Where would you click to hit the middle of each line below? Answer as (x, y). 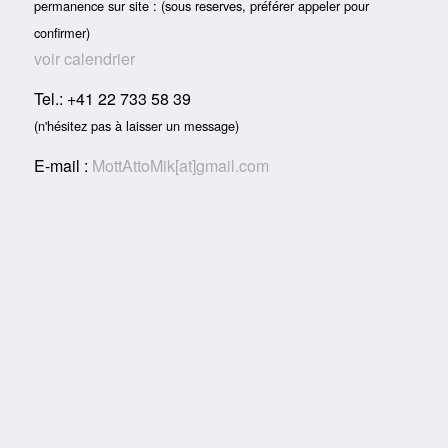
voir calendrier (84, 59)
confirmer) (61, 33)
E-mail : (62, 165)
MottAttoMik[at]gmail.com (180, 165)
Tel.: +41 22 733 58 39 (112, 98)
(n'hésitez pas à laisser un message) (136, 125)
